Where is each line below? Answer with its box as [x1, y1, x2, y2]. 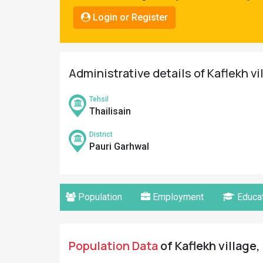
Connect [12, 43, 45, 55]
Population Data [69, 238, 158, 254]
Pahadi [12, 5, 40, 16]
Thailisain [89, 106, 131, 117]
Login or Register [90, 12, 168, 23]
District [89, 130, 113, 139]
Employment [150, 191, 204, 203]
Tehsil [89, 95, 109, 103]
